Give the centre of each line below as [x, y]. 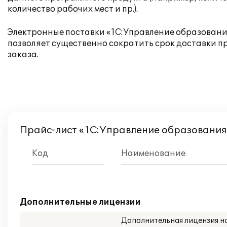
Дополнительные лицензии [80, 202]
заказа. [23, 55]
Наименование [153, 154]
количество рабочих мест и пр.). [73, 9]
